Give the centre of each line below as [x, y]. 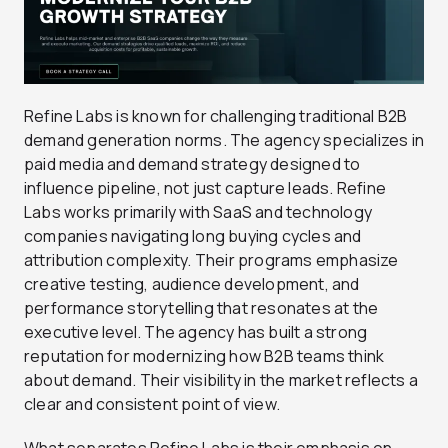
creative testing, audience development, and [192, 283]
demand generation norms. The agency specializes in [224, 139]
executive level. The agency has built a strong [196, 331]
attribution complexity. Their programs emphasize [211, 259]
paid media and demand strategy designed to [192, 163]
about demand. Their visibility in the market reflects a [221, 379]
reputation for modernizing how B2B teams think [204, 355]
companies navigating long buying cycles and [193, 235]
